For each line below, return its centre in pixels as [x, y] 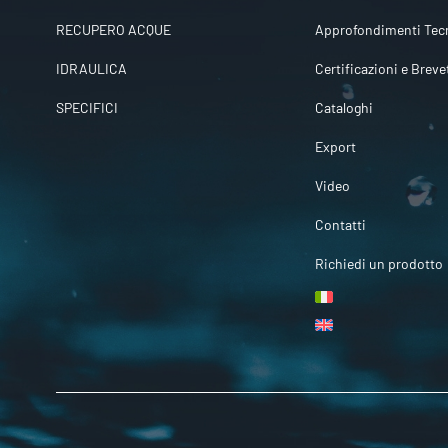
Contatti [340, 225]
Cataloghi [343, 108]
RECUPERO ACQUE [113, 30]
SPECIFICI [87, 108]
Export [335, 147]
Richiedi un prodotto [378, 264]
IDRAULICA [91, 69]
